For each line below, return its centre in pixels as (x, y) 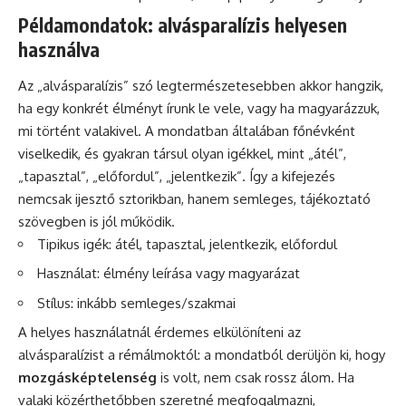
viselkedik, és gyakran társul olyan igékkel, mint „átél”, (182, 153)
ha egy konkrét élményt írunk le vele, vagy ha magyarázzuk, (199, 108)
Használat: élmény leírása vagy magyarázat (169, 274)
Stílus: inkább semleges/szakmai (136, 303)
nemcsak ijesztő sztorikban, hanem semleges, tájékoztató (194, 198)
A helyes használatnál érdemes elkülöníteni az (159, 333)
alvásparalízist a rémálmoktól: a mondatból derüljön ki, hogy (202, 355)
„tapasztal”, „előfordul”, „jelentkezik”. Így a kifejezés (177, 176)
